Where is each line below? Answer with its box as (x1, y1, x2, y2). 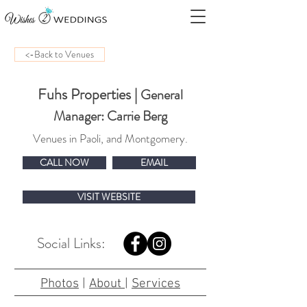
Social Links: (37, 233, 109, 254)
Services (132, 276, 180, 292)
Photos (40, 276, 79, 292)
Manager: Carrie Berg (53, 106, 167, 126)
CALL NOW (40, 156, 89, 169)
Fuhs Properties (38, 84, 131, 105)
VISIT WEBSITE (77, 190, 140, 204)
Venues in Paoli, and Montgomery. (33, 130, 188, 147)
